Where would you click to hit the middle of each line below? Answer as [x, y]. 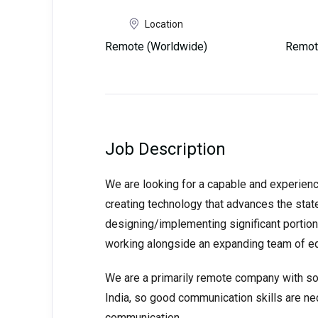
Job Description [165, 149]
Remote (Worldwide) [156, 46]
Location [164, 24]
